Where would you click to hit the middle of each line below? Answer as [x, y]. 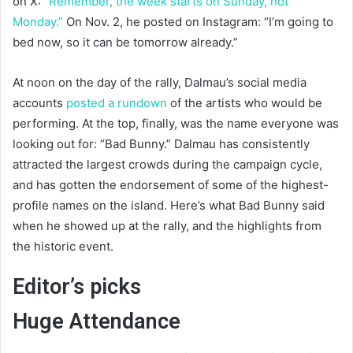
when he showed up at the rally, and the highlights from [167, 225]
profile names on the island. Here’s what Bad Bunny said [169, 205]
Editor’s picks [77, 286]
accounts [39, 102]
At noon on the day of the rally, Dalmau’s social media [160, 82]
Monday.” [38, 21]
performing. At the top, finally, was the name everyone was [176, 123]
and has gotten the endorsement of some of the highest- [171, 184]
